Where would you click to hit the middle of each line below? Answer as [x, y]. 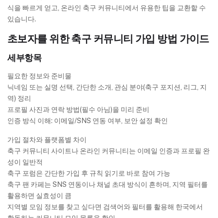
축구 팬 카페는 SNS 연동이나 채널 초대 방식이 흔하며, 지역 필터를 [108, 185]
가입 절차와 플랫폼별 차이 [47, 140]
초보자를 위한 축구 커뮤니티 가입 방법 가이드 [108, 39]
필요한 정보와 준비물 [39, 76]
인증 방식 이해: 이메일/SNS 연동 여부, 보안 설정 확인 [88, 121]
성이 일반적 [25, 162]
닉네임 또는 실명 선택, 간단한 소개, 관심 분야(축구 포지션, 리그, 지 [107, 87]
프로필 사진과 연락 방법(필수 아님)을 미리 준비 [78, 110]
